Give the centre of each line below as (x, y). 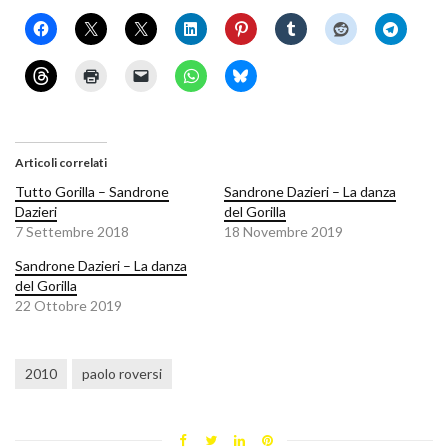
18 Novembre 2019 (283, 232)
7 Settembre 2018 (72, 232)
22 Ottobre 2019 (68, 306)
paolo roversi (122, 374)
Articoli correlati (61, 163)
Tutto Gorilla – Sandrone (92, 192)
